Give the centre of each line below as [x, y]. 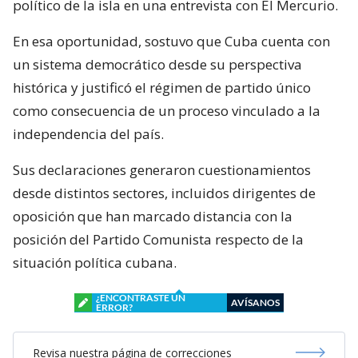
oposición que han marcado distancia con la [153, 216]
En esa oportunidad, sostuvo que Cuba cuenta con [171, 41]
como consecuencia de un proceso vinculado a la [167, 110]
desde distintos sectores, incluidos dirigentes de [164, 193]
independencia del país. [88, 133]
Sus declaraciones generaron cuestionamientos [162, 169]
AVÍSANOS [255, 302]
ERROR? [114, 307]
